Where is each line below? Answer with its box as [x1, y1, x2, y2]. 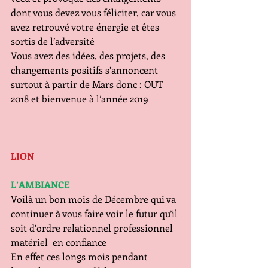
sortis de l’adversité [11, 35, 95, 47]
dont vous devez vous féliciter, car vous [11, 6, 178, 19]
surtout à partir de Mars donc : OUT [11, 78, 166, 90]
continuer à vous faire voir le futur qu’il [11, 207, 180, 220]
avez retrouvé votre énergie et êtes [11, 20, 162, 33]
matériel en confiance [11, 236, 106, 248]
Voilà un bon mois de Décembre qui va [11, 193, 178, 205]
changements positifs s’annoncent [11, 63, 160, 76]
